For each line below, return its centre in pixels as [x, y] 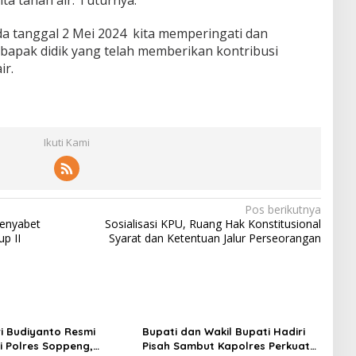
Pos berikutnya [282, 210]
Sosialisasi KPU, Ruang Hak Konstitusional [213, 224]
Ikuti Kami [66, 143]
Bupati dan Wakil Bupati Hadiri [223, 332]
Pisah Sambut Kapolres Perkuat [226, 346]
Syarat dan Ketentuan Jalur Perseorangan [215, 238]
